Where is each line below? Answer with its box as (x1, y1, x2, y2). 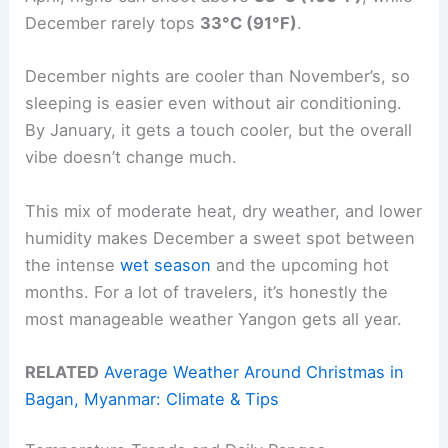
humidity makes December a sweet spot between (25, 227, 416, 248)
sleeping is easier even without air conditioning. (25, 93, 403, 114)
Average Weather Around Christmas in (104, 361, 405, 382)
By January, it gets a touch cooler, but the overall (25, 120, 413, 141)
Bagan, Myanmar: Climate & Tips (25, 388, 280, 409)
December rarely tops (25, 13, 201, 33)
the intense (25, 254, 121, 275)
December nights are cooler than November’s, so (25, 66, 411, 87)
